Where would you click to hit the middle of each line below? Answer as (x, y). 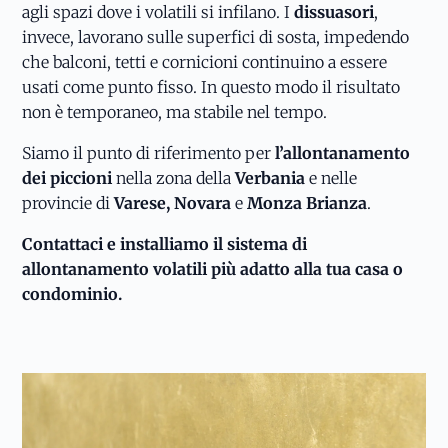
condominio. (72, 293)
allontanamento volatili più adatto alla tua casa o (213, 268)
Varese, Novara (173, 202)
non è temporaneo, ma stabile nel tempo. (175, 111)
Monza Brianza (305, 202)
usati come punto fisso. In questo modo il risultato (211, 86)
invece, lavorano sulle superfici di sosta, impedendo (216, 36)
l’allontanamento (343, 152)
